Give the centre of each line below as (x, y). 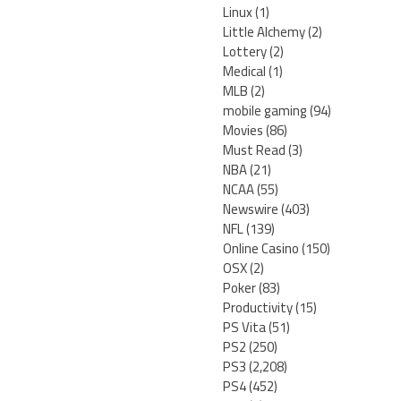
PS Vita (244, 328)
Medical (244, 72)
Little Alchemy (264, 32)
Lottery (245, 52)
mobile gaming (265, 111)
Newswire (251, 209)
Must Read (254, 150)
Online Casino (261, 249)
